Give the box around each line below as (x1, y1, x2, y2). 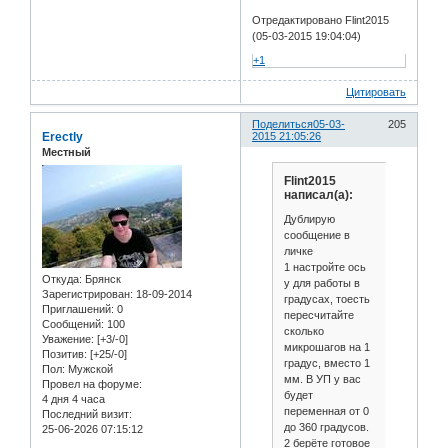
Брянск (82, 272, 121, 285)
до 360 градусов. (283, 420, 369, 433)
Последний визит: (42, 407, 132, 420)
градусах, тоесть (283, 292, 370, 305)
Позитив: (42, 347, 87, 360)
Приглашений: (42, 302, 114, 315)
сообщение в (283, 228, 350, 241)
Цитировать (346, 86, 406, 99)
